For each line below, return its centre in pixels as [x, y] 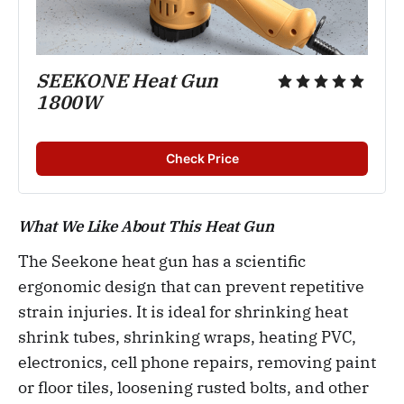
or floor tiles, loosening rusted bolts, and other [193, 387]
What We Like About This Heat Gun [146, 226]
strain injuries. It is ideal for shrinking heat [183, 311]
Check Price [202, 158]
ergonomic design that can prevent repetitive [191, 286]
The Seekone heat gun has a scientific [162, 261]
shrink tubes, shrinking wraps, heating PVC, [187, 336]
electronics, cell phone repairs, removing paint [197, 362]
